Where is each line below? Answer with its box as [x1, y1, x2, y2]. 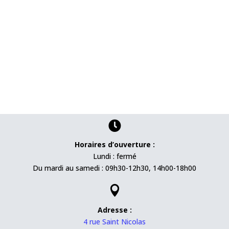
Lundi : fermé [93, 151, 136, 162]
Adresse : [97, 205, 132, 215]
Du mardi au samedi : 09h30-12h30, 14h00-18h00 [33, 163, 196, 173]
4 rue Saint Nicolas [83, 217, 146, 227]
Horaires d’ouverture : [74, 140, 155, 150]
